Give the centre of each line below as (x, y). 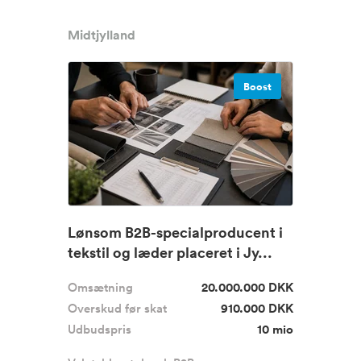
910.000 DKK (257, 308)
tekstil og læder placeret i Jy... (170, 252)
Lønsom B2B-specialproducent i (175, 232)
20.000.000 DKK (247, 287)
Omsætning (100, 287)
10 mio (275, 329)
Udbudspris (100, 329)
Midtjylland (102, 35)
